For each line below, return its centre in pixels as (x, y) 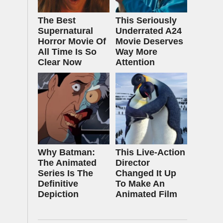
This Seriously (146, 20)
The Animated (67, 163)
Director (133, 163)
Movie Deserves (149, 41)
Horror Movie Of (72, 41)
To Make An (140, 184)
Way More (136, 52)
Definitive (58, 184)
